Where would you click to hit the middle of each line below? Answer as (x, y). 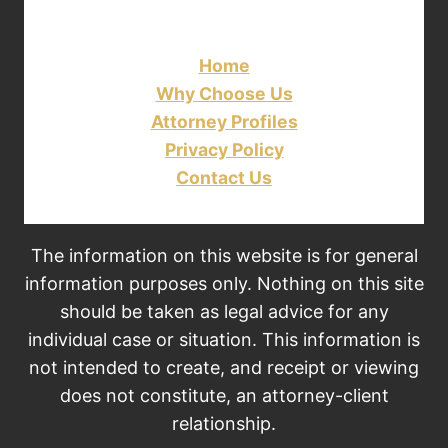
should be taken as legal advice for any (224, 312)
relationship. (224, 424)
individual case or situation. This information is (224, 340)
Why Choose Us (224, 93)
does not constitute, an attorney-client (224, 396)
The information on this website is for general (224, 256)
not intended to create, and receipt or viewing (224, 368)
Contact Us (224, 177)
